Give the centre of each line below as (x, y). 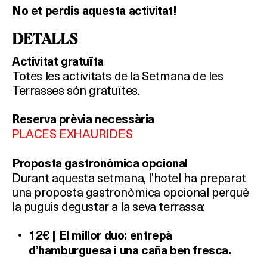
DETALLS (45, 39)
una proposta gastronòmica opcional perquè (131, 192)
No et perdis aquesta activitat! (94, 11)
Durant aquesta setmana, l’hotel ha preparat (129, 178)
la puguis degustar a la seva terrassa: (108, 206)
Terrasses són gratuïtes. (76, 90)
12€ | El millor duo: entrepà (100, 236)
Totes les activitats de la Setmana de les (118, 76)
